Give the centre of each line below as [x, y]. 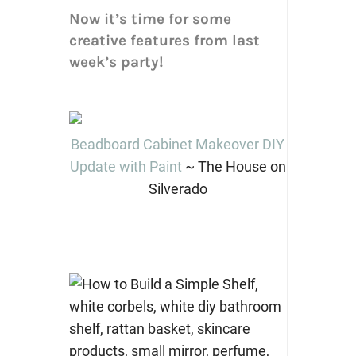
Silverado [178, 189]
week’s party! [116, 62]
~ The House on [234, 167]
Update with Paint [126, 167]
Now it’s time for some [150, 19]
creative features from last [164, 41]
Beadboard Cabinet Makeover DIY [178, 145]
